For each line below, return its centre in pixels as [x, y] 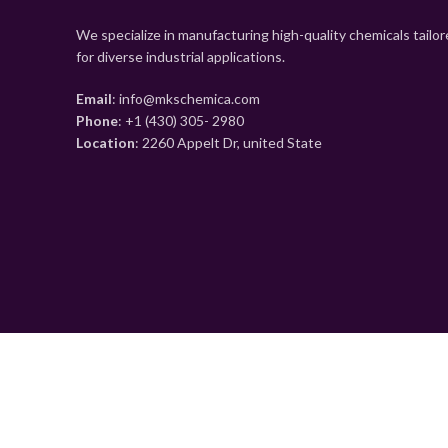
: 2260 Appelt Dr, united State [228, 143]
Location [105, 143]
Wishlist [36, 422]
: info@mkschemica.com [186, 99]
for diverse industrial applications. [180, 57]
